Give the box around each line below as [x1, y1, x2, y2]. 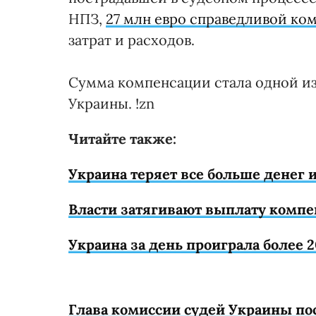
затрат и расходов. [68, 30, 195, 49]
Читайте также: [68, 129, 176, 147]
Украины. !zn [68, 94, 154, 112]
